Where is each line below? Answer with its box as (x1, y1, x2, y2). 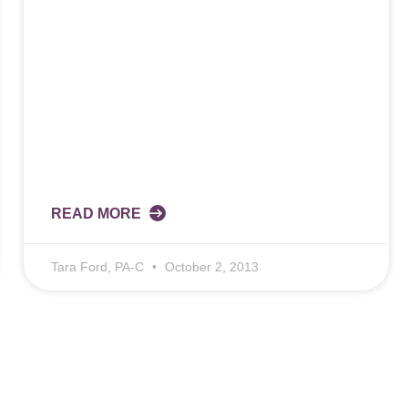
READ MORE (50, 206, 145, 222)
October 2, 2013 (160, 260, 259, 275)
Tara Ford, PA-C (50, 260, 148, 275)
